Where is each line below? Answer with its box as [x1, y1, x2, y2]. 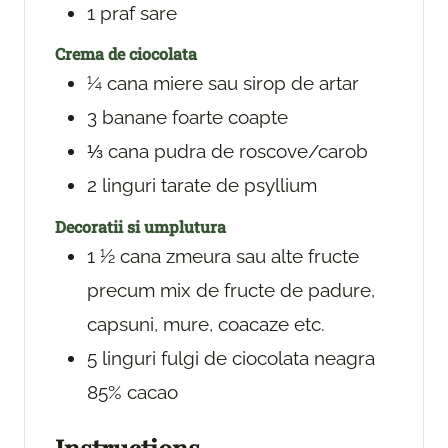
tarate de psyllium [161, 174, 317, 197]
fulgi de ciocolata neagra [161, 347, 375, 370]
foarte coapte [172, 106, 288, 129]
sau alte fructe [236, 245, 359, 268]
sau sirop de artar [208, 72, 359, 95]
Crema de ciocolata [55, 43, 197, 65]
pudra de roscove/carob [154, 140, 368, 163]
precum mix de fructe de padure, [87, 279, 375, 302]
